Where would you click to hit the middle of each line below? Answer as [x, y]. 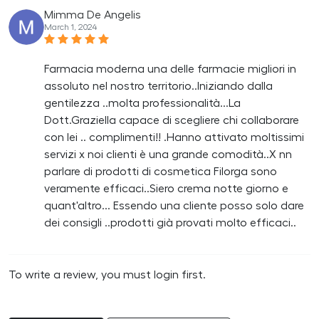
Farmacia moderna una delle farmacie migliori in [170, 69]
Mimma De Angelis [93, 15]
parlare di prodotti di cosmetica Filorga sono [161, 171]
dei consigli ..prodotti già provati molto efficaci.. [170, 223]
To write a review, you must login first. [107, 274]
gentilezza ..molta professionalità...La [142, 103]
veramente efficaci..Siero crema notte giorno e [166, 188]
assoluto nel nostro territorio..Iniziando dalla [158, 86]
